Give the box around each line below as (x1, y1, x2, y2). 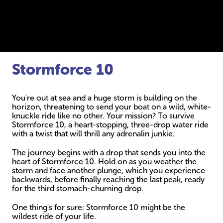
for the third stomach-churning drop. (12, 184, 143, 193)
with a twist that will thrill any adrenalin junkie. (12, 129, 175, 138)
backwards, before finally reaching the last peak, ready (12, 175, 205, 184)
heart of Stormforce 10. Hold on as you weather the (12, 157, 197, 166)
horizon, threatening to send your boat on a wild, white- (12, 102, 211, 111)
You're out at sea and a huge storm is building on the (12, 93, 197, 103)
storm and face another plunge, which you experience (12, 166, 205, 175)
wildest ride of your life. (12, 212, 96, 221)
